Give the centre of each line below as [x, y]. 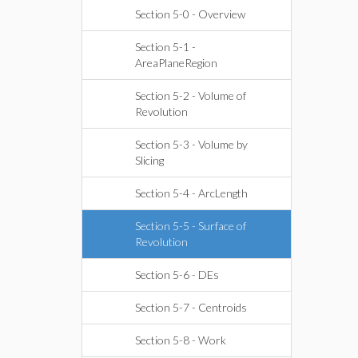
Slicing [149, 160]
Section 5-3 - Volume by [191, 144]
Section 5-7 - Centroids [191, 307]
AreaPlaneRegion [176, 63]
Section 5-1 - [165, 47]
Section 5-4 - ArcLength [191, 193]
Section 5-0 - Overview [190, 14]
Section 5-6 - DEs [177, 274]
